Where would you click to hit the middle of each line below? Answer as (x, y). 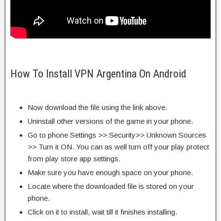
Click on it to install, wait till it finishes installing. (102, 212)
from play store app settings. (74, 158)
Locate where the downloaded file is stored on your (111, 186)
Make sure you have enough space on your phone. (110, 172)
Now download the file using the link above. (97, 107)
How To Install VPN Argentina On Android (98, 74)
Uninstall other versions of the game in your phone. (110, 121)
